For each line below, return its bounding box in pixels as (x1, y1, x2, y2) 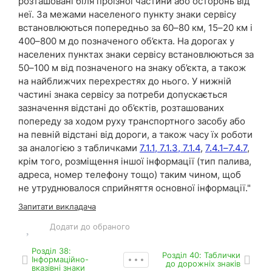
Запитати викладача (18, 202, 96, 211)
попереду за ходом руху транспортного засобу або (18, 115, 245, 127)
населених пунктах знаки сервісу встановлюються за (18, 49, 254, 60)
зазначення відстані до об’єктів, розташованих (18, 102, 224, 114)
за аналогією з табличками (18, 142, 140, 154)
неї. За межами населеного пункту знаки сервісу (18, 8, 236, 20)
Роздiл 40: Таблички (162, 250, 240, 260)
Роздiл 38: (32, 246, 71, 256)
